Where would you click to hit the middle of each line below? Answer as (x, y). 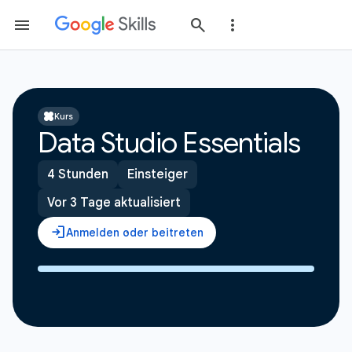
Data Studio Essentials (169, 143)
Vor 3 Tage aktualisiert (114, 203)
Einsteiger (158, 174)
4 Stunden (78, 174)
